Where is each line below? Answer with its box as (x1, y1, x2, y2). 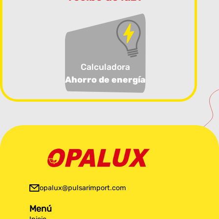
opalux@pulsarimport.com (39, 183, 126, 192)
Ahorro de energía (65, 74, 146, 85)
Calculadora (81, 62, 130, 72)
